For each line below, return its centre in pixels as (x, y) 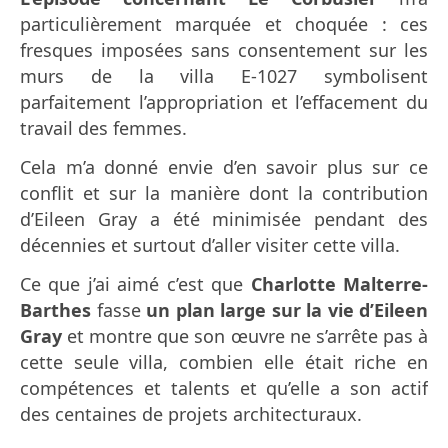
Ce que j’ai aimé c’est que (135, 284)
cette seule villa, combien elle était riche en (224, 362)
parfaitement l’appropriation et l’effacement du (224, 102)
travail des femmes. (103, 128)
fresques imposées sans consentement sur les (224, 50)
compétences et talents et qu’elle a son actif (224, 388)
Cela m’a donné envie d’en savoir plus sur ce (224, 167)
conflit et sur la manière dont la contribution (224, 193)
